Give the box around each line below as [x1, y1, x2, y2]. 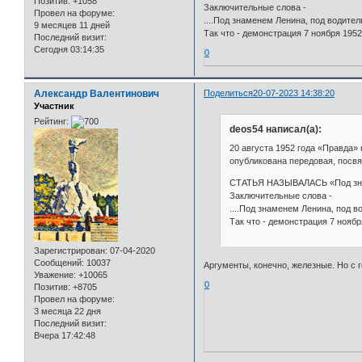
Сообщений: [34, 258, 84, 268]
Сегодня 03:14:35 [34, 44, 104, 54]
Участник [34, 100, 74, 111]
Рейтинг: [34, 116, 69, 127]
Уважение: [34, 270, 76, 280]
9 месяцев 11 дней [34, 19, 110, 30]
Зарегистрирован [34, 246, 105, 256]
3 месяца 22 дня [34, 306, 101, 317]
